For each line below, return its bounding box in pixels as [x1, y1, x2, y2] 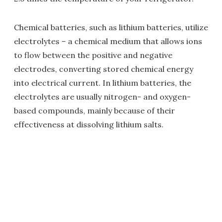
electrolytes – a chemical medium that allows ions [14, 36, 202, 46]
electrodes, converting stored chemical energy [14, 64, 193, 74]
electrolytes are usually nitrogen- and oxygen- [14, 92, 191, 102]
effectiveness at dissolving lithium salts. [14, 119, 164, 129]
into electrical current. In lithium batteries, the [14, 78, 191, 88]
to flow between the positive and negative [14, 50, 172, 60]
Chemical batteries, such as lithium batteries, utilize [14, 22, 208, 32]
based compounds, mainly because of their [14, 106, 175, 115]
